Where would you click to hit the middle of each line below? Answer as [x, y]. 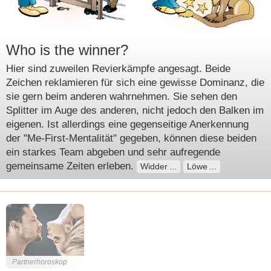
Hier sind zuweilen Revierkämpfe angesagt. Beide [118, 69]
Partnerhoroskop [40, 262]
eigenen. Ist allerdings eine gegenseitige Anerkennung [127, 124]
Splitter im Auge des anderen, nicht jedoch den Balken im [135, 110]
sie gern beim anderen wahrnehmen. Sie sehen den [122, 96]
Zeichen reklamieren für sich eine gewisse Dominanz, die [135, 83]
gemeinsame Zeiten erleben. [71, 166]
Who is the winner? [67, 50]
